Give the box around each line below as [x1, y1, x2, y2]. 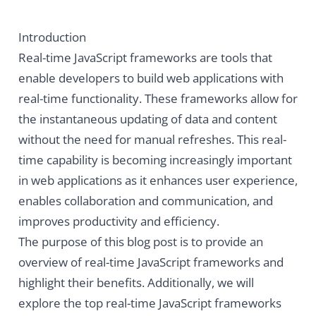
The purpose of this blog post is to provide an [18, 233, 263, 250]
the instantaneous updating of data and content [18, 111, 277, 128]
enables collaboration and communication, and [18, 193, 273, 209]
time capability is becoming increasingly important [18, 152, 292, 169]
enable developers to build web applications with [18, 70, 284, 87]
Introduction [18, 29, 86, 46]
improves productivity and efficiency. [18, 213, 219, 230]
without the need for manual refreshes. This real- [18, 131, 286, 148]
